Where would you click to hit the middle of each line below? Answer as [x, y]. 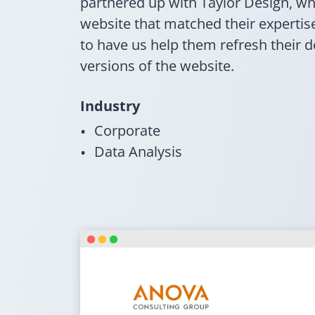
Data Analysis [138, 152]
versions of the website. [157, 66]
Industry [110, 106]
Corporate [127, 130]
